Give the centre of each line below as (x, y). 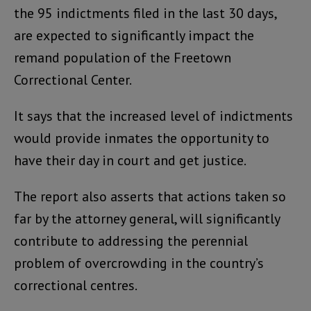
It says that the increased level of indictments (153, 116)
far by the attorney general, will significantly (147, 218)
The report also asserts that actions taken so (150, 196)
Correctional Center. (73, 79)
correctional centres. (76, 285)
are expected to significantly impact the (134, 35)
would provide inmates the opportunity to (142, 138)
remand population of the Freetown (123, 57)
